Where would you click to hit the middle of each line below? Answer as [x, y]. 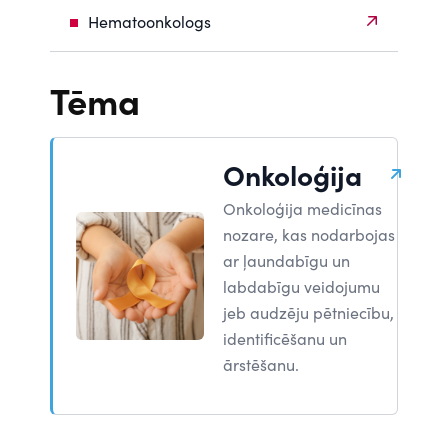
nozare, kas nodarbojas [309, 234]
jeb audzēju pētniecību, [308, 312]
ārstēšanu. [261, 364]
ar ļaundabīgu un [286, 260]
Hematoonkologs [149, 21]
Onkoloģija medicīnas [302, 208]
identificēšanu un [285, 338]
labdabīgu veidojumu [301, 286]
